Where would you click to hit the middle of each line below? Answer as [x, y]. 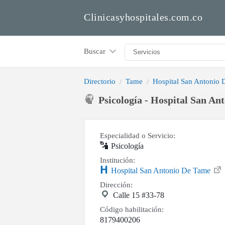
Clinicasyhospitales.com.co [143, 17]
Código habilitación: [132, 210]
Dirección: [116, 185]
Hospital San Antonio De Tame [162, 171]
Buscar [96, 51]
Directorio [100, 81]
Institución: [118, 160]
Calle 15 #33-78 [139, 195]
